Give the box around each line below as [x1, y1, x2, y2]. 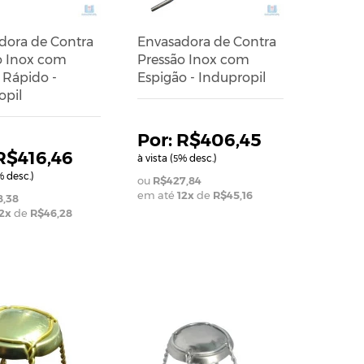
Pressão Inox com [136, 51, 249, 67]
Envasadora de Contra [136, 33, 276, 50]
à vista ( [136, 151, 173, 164]
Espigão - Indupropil [136, 69, 266, 85]
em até [136, 188, 177, 201]
